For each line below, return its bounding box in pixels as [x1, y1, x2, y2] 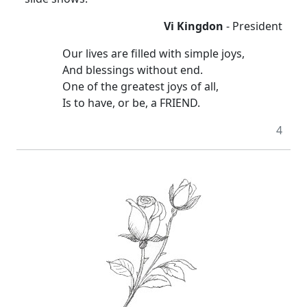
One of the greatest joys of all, [62, 79, 219, 95]
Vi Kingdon [164, 19, 223, 34]
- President [223, 19, 282, 34]
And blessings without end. [62, 62, 203, 78]
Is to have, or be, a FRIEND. [62, 95, 200, 111]
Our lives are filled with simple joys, [62, 46, 245, 62]
